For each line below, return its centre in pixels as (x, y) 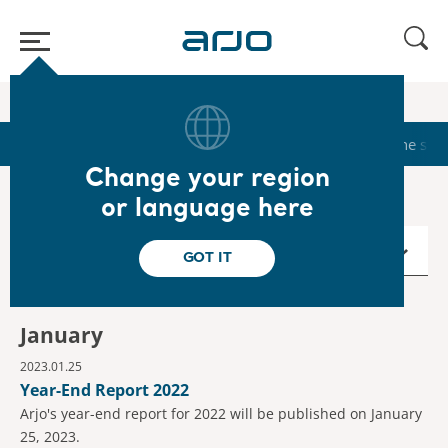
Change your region (207, 179)
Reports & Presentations (276, 143)
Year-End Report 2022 (104, 390)
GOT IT (207, 257)
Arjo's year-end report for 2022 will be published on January (221, 413)
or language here (207, 209)
